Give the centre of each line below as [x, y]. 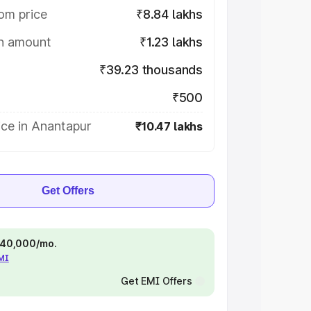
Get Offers [68, 191]
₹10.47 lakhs [169, 126]
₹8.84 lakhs [169, 14]
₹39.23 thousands [151, 70]
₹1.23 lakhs [171, 42]
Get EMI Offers [156, 281]
